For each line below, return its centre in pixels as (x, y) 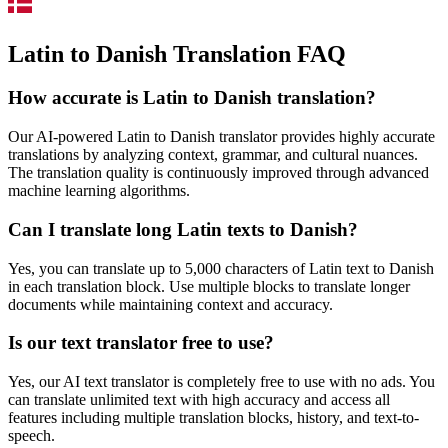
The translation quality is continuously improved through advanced (218, 173)
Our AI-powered (62, 137)
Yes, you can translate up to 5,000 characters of (158, 268)
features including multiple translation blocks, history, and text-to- (213, 418)
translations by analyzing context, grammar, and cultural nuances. (213, 155)
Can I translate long (92, 229)
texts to (256, 229)
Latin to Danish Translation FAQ (177, 53)
